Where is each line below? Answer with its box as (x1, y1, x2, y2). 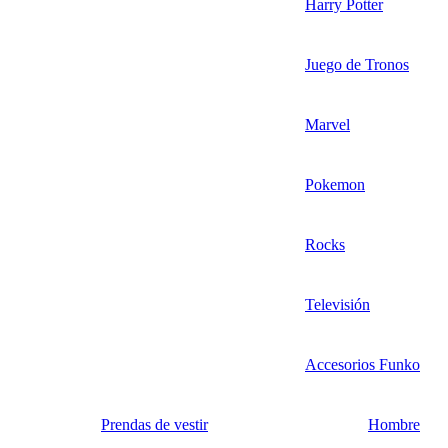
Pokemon (305, 175, 365, 193)
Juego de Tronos (305, 55, 409, 73)
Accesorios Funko (305, 355, 420, 373)
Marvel (305, 115, 350, 133)
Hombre (368, 415, 420, 433)
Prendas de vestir (101, 415, 208, 433)
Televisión (305, 295, 370, 313)
